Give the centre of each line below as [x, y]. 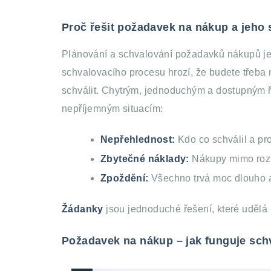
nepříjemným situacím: [113, 109]
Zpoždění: [125, 178]
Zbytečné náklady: [145, 159]
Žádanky [83, 209]
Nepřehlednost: [138, 139]
